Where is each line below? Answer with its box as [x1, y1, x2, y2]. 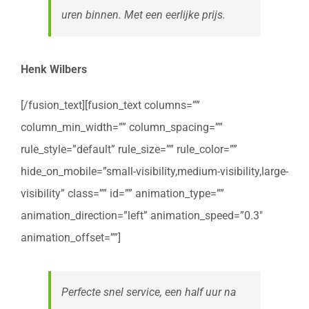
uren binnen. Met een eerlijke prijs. [61, 8, 226, 21]
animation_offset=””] [21, 230, 121, 244]
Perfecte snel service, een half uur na [61, 285, 236, 299]
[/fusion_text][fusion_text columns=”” [21, 98, 200, 112]
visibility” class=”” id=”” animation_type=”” [21, 186, 224, 200]
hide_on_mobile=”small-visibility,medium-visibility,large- [21, 164, 288, 178]
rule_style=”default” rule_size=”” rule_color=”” [21, 142, 237, 156]
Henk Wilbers [21, 62, 87, 76]
